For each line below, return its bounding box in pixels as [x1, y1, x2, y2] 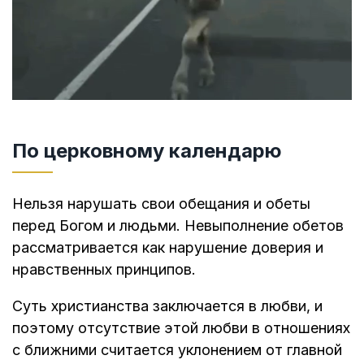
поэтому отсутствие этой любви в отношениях [12, 319, 350, 337]
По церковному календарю [12, 139, 282, 163]
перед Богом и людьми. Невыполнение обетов [12, 217, 344, 235]
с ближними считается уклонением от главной [12, 341, 342, 359]
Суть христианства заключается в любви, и [12, 297, 323, 315]
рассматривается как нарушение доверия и [12, 239, 323, 257]
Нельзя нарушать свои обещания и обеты [12, 195, 310, 213]
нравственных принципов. [12, 261, 196, 279]
